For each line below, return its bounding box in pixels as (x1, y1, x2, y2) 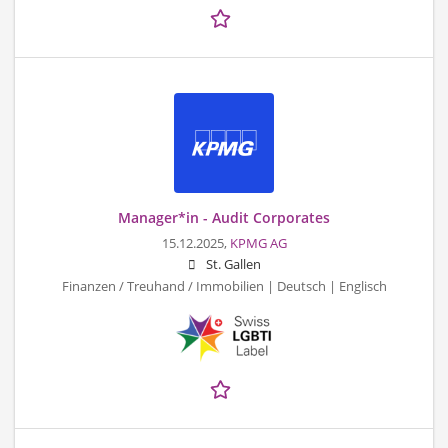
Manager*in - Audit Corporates (118, 208, 330, 228)
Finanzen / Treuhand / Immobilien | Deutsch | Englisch (61, 278, 387, 296)
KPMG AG (229, 235, 287, 253)
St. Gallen (205, 256, 261, 274)
